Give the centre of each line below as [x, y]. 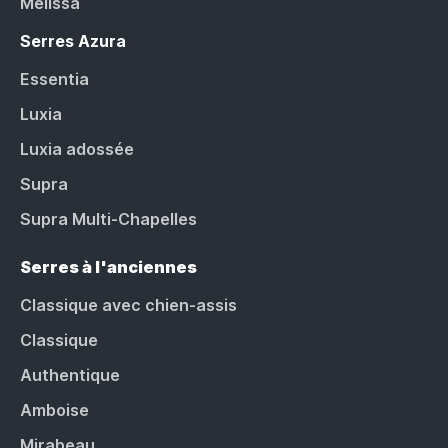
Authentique [70, 374]
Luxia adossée [77, 148]
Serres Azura [73, 40]
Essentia [54, 78]
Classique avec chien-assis [128, 304]
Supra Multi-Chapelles [108, 218]
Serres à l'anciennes [108, 266]
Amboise [54, 409]
